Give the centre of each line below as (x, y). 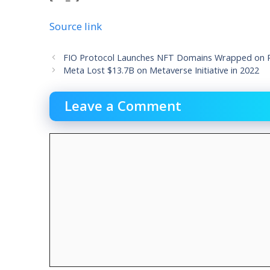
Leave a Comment (123, 106)
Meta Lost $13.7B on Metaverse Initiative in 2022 (162, 70)
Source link (76, 26)
